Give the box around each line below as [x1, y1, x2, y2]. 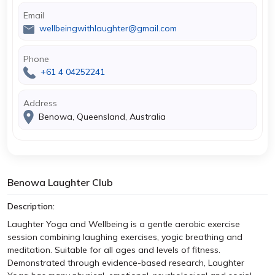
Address [23, 98, 57, 109]
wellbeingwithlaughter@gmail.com [39, 23, 177, 34]
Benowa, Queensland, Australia [36, 110, 166, 122]
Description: [7, 201, 55, 212]
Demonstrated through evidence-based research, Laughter [7, 257, 244, 268]
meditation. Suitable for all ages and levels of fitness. [7, 244, 220, 255]
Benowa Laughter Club [7, 176, 113, 188]
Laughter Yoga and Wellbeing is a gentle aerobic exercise [7, 219, 240, 230]
